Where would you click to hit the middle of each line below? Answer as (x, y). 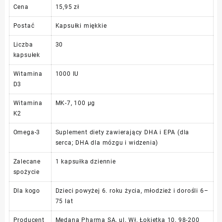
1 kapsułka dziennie (85, 161)
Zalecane (27, 161)
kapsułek (27, 55)
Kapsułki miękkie (81, 26)
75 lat (64, 201)
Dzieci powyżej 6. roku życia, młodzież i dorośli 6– (132, 191)
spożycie (26, 172)
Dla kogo (27, 191)
